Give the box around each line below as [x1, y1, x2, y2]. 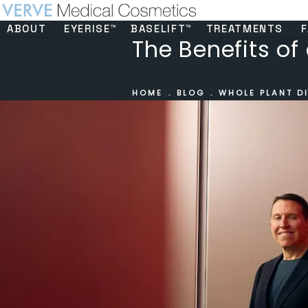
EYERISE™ [64, 22, 118, 35]
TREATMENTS [206, 22, 284, 35]
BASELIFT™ [131, 22, 192, 35]
